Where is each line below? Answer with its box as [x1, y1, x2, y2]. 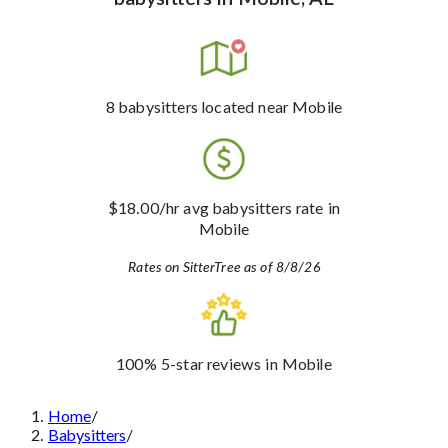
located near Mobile [197, 99, 343, 116]
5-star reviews [156, 356, 262, 373]
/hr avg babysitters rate [158, 200, 324, 217]
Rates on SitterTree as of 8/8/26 [128, 260, 320, 275]
